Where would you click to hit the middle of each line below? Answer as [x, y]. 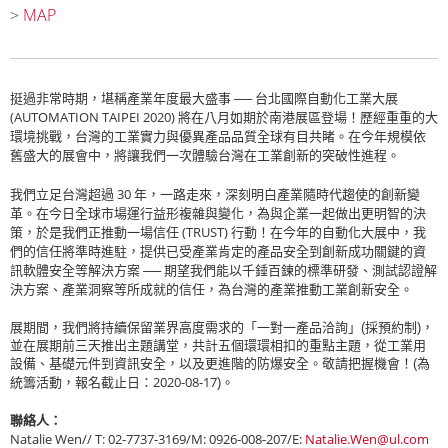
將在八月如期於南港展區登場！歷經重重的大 [306, 117]
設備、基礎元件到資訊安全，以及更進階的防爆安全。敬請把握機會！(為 [220, 364]
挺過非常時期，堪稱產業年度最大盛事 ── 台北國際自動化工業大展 [204, 98]
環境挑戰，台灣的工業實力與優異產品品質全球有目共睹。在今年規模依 [218, 136]
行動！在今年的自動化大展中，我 [327, 232]
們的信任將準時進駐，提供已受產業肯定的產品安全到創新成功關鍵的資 [218, 251]
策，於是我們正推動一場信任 [96, 232]
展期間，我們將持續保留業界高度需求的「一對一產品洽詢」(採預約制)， [222, 328]
